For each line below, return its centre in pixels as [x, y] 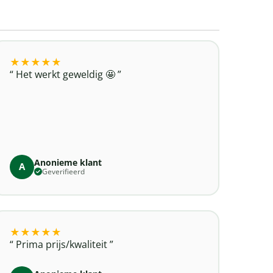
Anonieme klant [68, 162]
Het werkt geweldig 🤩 [66, 74]
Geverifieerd [64, 171]
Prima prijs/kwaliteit [62, 244]
